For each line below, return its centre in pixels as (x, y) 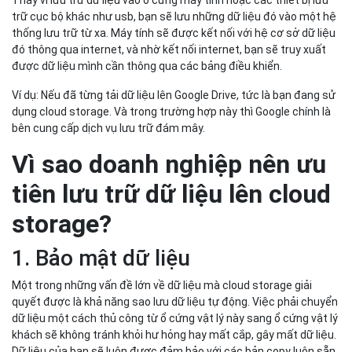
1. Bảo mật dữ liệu (106, 78)
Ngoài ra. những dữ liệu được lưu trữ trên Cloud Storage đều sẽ (169, 289)
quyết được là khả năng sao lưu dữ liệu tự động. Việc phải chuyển (175, 121)
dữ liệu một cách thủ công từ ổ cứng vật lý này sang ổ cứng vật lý (175, 138)
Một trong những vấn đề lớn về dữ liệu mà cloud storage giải (162, 105)
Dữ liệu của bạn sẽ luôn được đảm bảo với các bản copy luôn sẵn (174, 171)
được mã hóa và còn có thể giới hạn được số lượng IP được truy (172, 305)
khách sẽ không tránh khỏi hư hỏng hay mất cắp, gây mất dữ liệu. (174, 154)
